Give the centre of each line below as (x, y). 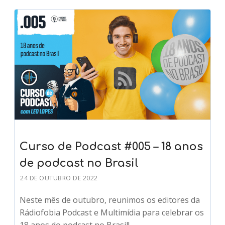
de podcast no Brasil (79, 163)
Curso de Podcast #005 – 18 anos (111, 146)
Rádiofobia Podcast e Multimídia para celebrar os (112, 212)
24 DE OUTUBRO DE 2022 (59, 178)
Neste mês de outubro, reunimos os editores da (110, 200)
